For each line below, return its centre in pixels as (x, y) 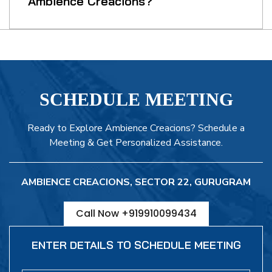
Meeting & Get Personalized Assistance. (136, 143)
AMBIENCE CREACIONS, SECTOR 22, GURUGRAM (136, 182)
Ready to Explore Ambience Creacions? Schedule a (136, 128)
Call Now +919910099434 (136, 214)
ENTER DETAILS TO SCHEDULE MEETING (136, 245)
